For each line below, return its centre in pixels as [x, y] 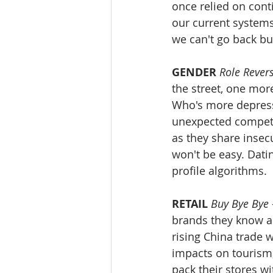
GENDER [194, 73]
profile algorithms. [221, 171]
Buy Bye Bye [240, 204]
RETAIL [190, 204]
